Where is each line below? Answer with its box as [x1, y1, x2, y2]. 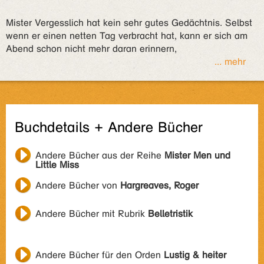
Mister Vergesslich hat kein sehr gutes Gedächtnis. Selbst [6, 17, 252, 28]
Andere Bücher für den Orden [35, 249, 164, 260]
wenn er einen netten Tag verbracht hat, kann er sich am [6, 30, 247, 41]
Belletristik [148, 208, 193, 219]
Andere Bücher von [35, 180, 120, 191]
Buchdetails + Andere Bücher [15, 119, 203, 136]
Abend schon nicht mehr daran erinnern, [6, 43, 177, 54]
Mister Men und [164, 150, 230, 161]
